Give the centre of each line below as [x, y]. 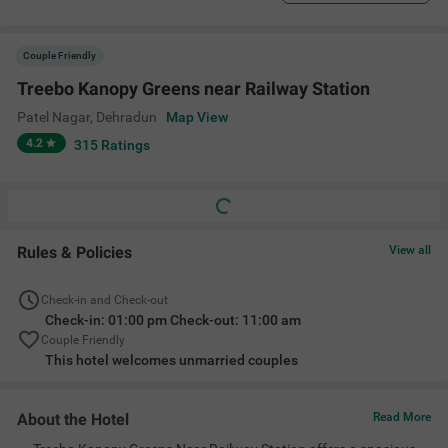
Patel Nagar [53, 117]
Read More [402, 417]
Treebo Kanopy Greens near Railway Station [193, 88]
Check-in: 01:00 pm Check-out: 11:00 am [173, 320]
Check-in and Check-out [104, 300]
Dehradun [126, 117]
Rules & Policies [74, 252]
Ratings [125, 144]
